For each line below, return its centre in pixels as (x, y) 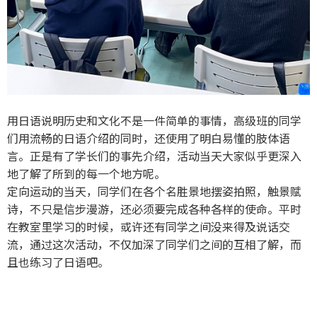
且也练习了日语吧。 (58, 262)
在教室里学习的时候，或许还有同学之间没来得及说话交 (149, 227)
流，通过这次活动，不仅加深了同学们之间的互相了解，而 (154, 244)
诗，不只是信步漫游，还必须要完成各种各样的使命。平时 (154, 209)
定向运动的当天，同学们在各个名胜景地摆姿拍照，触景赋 (154, 191)
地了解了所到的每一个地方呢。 (86, 174)
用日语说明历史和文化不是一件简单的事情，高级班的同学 (154, 121)
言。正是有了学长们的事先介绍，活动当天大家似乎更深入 (154, 156)
